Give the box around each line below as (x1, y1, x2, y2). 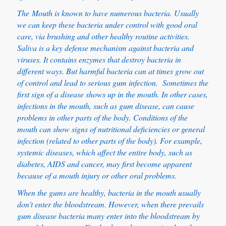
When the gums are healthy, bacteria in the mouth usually (17, 187, 201, 198)
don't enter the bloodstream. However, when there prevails (17, 199, 204, 210)
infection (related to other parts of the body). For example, (17, 135, 202, 146)
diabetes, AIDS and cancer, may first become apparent (17, 158, 192, 169)
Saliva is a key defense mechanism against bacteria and (17, 42, 194, 53)
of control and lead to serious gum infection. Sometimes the (17, 77, 208, 88)
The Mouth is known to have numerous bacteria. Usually (17, 8, 199, 19)
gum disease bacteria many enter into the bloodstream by (17, 210, 200, 221)
